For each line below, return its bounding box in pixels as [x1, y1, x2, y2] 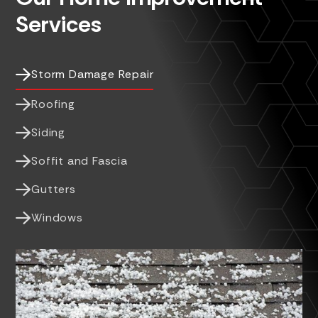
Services [16, 9, 102, 39]
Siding [31, 125, 66, 140]
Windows [31, 210, 83, 225]
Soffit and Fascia [31, 153, 128, 168]
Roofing [31, 97, 75, 111]
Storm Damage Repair [31, 67, 154, 82]
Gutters [31, 182, 76, 197]
